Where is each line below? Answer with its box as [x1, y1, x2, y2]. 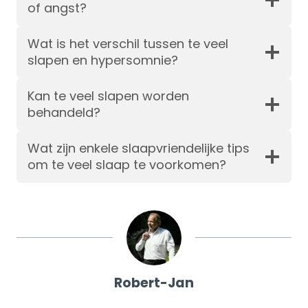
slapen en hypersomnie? [27, 52, 178, 69]
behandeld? [27, 104, 100, 121]
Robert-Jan [114, 274, 194, 292]
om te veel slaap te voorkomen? [27, 156, 226, 173]
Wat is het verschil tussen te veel [27, 35, 228, 52]
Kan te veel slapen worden [27, 87, 189, 104]
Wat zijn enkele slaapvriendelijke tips [27, 140, 250, 157]
